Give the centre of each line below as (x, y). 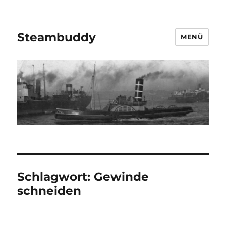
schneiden (49, 191)
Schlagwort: (56, 177)
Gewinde (122, 177)
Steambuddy (57, 37)
